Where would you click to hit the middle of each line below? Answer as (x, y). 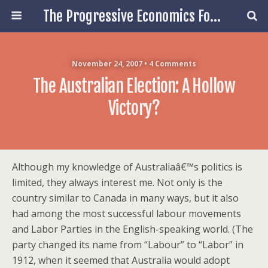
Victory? (134, 108)
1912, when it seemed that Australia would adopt (121, 260)
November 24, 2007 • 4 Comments (134, 64)
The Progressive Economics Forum (215, 16)
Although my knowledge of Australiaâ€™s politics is (127, 167)
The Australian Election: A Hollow (134, 86)
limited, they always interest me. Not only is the (117, 182)
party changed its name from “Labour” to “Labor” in (128, 245)
